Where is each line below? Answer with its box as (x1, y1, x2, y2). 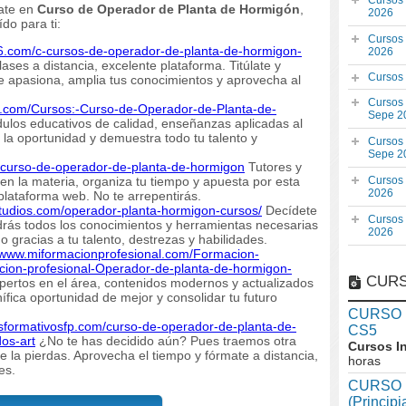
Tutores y (245, 159, 302, 174)
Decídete (262, 202, 317, 217)
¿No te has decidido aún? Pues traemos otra (35, 333, 296, 348)
